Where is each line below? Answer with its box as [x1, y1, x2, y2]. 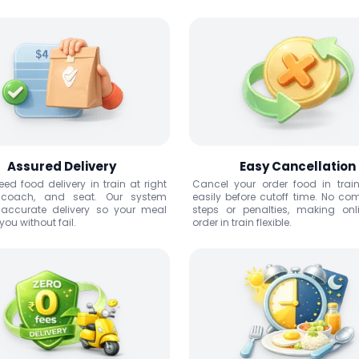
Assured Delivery [7, 158, 116, 175]
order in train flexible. [192, 216, 292, 229]
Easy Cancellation [239, 158, 356, 175]
